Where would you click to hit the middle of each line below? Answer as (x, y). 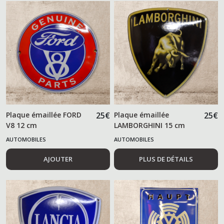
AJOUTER (58, 159)
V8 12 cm (21, 125)
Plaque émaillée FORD (44, 115)
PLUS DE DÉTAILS (166, 159)
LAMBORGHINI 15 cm (150, 125)
